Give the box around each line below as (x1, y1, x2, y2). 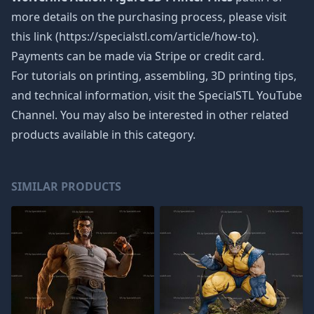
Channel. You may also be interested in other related (11, 107, 289, 123)
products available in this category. (11, 127, 196, 142)
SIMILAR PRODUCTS (11, 179, 121, 194)
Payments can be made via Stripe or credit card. (11, 48, 264, 64)
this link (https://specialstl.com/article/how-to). (11, 29, 259, 44)
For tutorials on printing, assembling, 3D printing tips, (11, 68, 296, 83)
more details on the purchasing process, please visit (11, 9, 287, 25)
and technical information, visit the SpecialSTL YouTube (11, 88, 302, 103)
